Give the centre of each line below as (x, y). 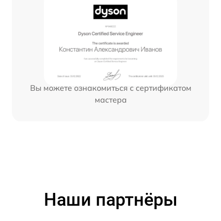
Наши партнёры (110, 200)
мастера (110, 100)
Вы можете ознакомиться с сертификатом (110, 88)
